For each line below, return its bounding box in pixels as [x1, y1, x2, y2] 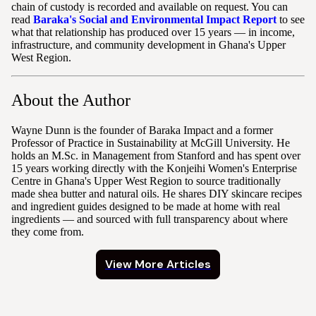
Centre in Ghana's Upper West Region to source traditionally [11, 175, 281, 188]
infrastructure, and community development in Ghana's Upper [11, 38, 286, 51]
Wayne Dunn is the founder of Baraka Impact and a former [11, 124, 273, 137]
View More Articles [105, 257, 211, 272]
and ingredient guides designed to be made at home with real [11, 200, 280, 213]
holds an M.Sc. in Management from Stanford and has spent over [11, 150, 300, 162]
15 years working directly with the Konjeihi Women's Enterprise [11, 162, 297, 175]
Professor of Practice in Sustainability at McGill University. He [11, 137, 290, 150]
